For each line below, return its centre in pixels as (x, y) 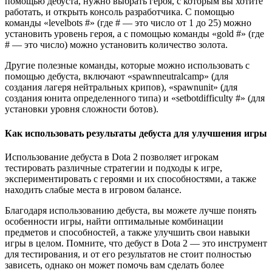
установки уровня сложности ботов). (82, 109)
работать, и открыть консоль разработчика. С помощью (120, 12)
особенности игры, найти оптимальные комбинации (114, 221)
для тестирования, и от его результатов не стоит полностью (128, 254)
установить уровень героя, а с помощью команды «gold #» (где (134, 34)
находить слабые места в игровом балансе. (93, 189)
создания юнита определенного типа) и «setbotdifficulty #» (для (135, 98)
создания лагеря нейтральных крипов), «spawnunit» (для (121, 87)
